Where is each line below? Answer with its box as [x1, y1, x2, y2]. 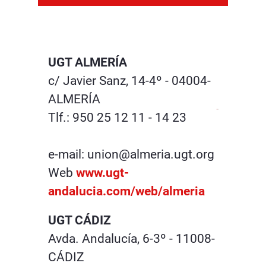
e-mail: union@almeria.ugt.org [48, 147, 214, 162]
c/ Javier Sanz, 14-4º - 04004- [48, 74, 211, 88]
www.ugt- [76, 166, 129, 180]
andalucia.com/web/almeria [48, 184, 205, 199]
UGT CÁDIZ [48, 213, 111, 228]
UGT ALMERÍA [48, 55, 127, 70]
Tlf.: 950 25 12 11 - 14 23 [48, 110, 186, 125]
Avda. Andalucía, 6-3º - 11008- [48, 232, 215, 246]
